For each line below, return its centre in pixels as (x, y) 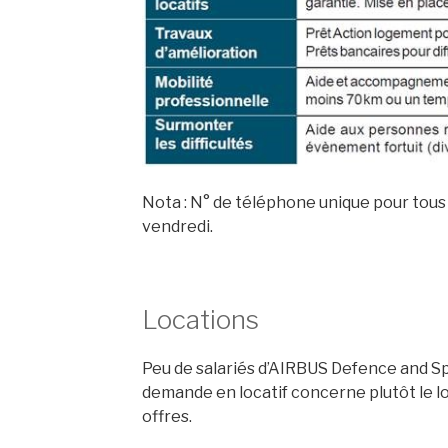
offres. (167, 417)
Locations (201, 319)
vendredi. (178, 226)
